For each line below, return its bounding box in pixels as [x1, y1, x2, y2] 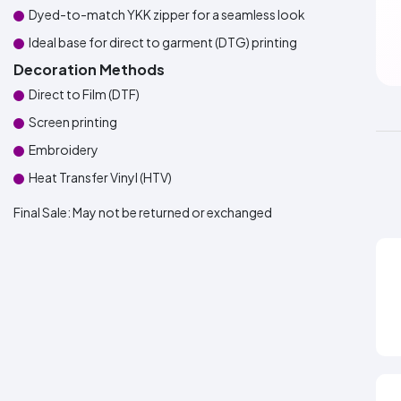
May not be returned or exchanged [73, 204, 272, 220]
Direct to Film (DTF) [29, 86, 140, 102]
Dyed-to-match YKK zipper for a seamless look [29, 6, 305, 22]
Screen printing [29, 114, 117, 130]
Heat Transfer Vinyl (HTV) [29, 169, 172, 185]
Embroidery [29, 141, 98, 158]
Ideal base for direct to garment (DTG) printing [29, 34, 297, 50]
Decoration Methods [13, 60, 165, 79]
